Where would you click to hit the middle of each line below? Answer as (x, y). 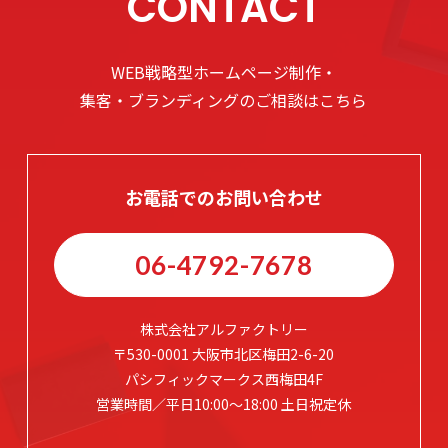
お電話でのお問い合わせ (223, 197)
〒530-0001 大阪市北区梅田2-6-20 (224, 354)
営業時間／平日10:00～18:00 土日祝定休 (224, 404)
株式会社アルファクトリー (223, 329)
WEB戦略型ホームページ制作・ (223, 72)
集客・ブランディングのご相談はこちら (224, 100)
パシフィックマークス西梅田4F (223, 379)
